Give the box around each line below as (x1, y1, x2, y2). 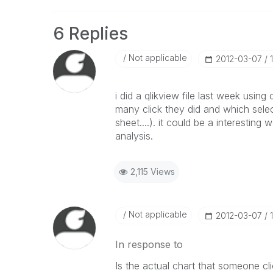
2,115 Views (130, 166, 175, 177)
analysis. (115, 130, 153, 142)
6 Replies (53, 23, 128, 44)
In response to (115, 238, 183, 250)
